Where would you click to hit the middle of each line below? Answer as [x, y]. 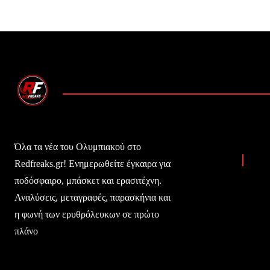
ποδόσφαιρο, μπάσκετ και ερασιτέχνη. [88, 180]
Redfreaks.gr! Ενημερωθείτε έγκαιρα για [93, 163]
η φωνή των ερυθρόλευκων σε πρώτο [87, 214]
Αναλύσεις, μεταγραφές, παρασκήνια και [93, 197]
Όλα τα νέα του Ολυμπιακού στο [78, 146]
